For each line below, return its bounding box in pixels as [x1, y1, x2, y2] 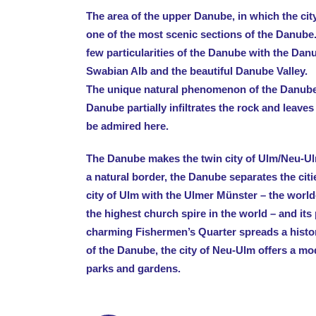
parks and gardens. [86, 262, 181, 274]
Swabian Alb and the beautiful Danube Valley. [86, 65, 308, 77]
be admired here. [86, 120, 169, 132]
